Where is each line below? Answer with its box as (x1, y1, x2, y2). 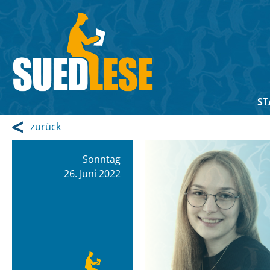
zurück (30, 120, 61, 133)
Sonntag (83, 152, 121, 166)
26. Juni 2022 (64, 167, 121, 180)
